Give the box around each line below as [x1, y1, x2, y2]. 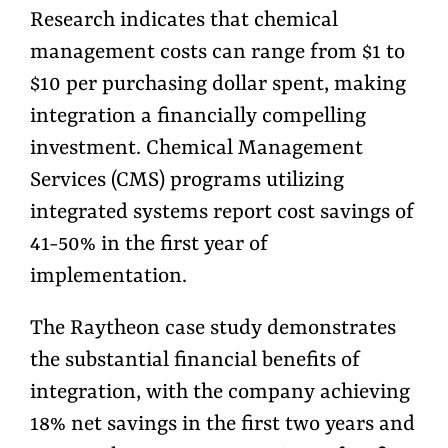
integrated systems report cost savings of [30, 200, 414, 225]
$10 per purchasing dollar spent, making [30, 72, 406, 97]
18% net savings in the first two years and [30, 412, 415, 437]
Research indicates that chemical [30, 8, 338, 33]
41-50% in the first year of [30, 232, 268, 257]
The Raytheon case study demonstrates [30, 316, 396, 341]
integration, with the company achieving [30, 380, 410, 405]
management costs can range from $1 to [30, 40, 405, 65]
